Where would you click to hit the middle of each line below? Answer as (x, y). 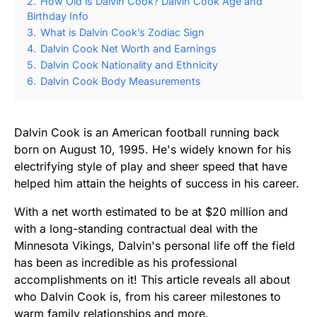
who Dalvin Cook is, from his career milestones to (148, 296)
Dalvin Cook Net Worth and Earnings (128, 48)
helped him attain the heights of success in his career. (157, 183)
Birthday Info (58, 16)
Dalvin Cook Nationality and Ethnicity (129, 64)
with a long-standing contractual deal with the (136, 228)
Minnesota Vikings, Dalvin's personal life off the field (155, 245)
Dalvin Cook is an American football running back (147, 132)
